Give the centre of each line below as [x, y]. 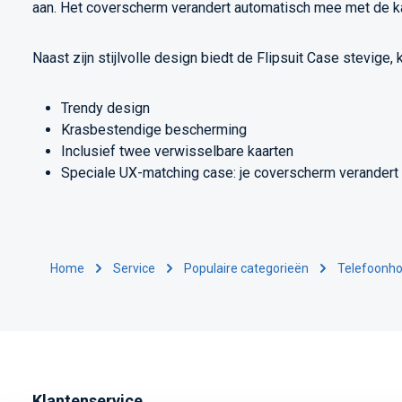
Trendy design [105, 108]
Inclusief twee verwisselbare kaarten [177, 151]
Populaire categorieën [246, 268]
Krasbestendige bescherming [154, 130]
